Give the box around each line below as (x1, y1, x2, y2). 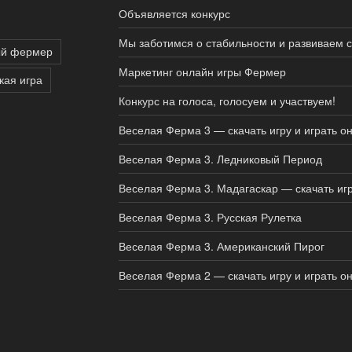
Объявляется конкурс (118, 5, 230, 22)
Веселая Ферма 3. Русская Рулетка (118, 209, 302, 225)
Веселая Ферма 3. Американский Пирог (118, 238, 324, 255)
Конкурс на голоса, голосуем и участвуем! (118, 93, 335, 109)
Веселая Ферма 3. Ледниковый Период (118, 151, 322, 167)
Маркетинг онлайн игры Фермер (118, 64, 286, 80)
